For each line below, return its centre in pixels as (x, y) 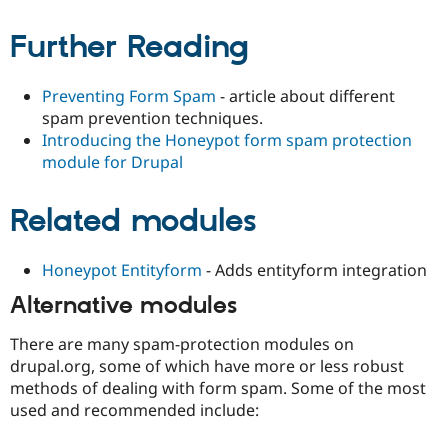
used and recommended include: (134, 410)
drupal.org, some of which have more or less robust (207, 366)
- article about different (305, 95)
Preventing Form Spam (129, 95)
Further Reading (129, 48)
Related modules (133, 222)
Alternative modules (123, 305)
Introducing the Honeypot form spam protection (227, 139)
